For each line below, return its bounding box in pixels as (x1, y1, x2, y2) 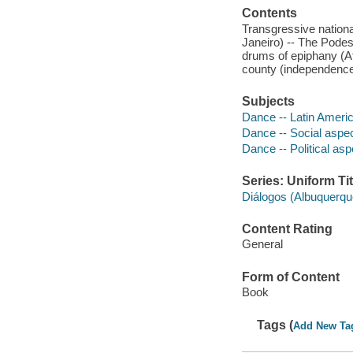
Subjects (241, 95, 295, 109)
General (241, 237, 283, 251)
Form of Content (241, 269, 340, 284)
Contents (241, 6, 297, 20)
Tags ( (257, 318, 294, 332)
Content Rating (241, 221, 333, 236)
